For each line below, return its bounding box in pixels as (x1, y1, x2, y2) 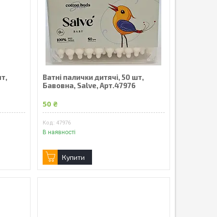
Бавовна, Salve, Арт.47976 (42, 80, 136, 90)
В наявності (42, 128, 76, 136)
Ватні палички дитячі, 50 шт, (42, 72, 144, 81)
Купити (62, 153, 85, 161)
